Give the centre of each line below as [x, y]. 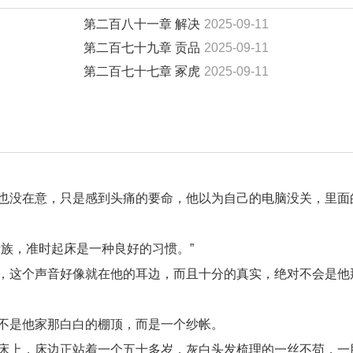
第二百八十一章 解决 [142, 24]
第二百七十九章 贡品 [142, 48]
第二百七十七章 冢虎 [142, 71]
